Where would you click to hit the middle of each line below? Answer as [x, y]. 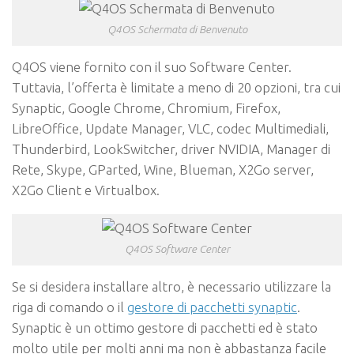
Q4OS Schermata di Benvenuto [177, 30]
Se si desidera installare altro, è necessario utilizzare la [171, 286]
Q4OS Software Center [177, 249]
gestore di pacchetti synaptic [212, 307]
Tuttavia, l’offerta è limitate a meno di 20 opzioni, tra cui [176, 88]
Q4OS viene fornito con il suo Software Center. [152, 67]
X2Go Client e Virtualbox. [86, 190]
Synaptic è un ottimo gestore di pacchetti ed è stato [165, 327]
